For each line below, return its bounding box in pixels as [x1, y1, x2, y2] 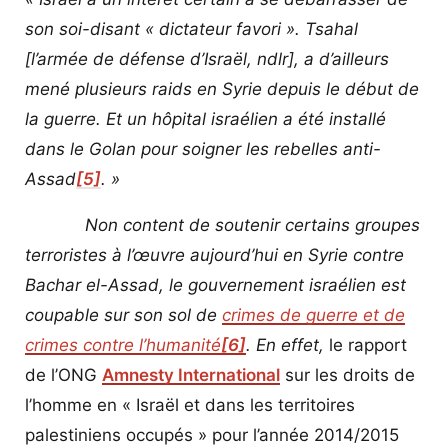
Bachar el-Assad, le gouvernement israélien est [25, 274, 406, 295]
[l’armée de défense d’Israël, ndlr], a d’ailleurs [25, 48, 389, 69]
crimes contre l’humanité [25, 334, 221, 355]
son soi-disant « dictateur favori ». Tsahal [25, 18, 358, 39]
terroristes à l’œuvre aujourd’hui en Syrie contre [25, 244, 404, 265]
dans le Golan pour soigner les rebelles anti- [25, 138, 381, 159]
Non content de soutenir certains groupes [25, 214, 420, 235]
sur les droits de [280, 364, 415, 385]
